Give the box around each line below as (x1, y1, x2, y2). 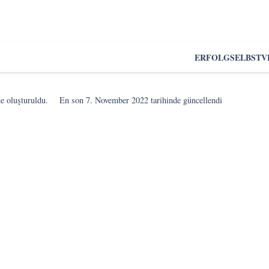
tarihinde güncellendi (148, 94, 223, 106)
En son (59, 94, 86, 106)
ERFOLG (195, 50, 230, 64)
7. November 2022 (86, 94, 149, 106)
